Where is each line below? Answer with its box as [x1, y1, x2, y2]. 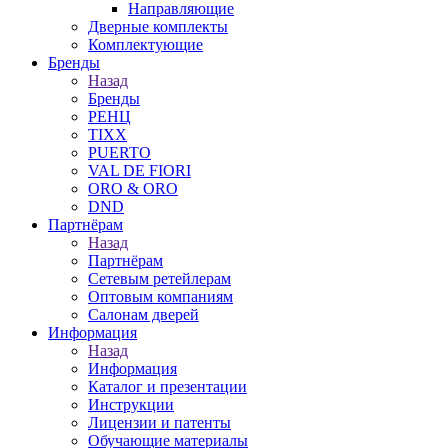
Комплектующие [88, 36, 203, 53]
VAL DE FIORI [88, 162, 191, 179]
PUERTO [88, 144, 151, 161]
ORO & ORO [88, 180, 178, 197]
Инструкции [88, 396, 174, 413]
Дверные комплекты [88, 18, 228, 35]
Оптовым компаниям [88, 288, 233, 305]
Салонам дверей [88, 306, 199, 323]
